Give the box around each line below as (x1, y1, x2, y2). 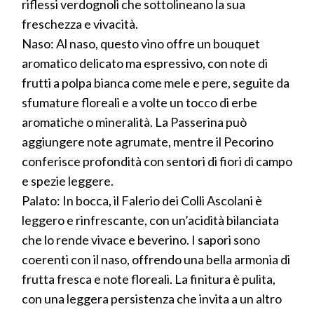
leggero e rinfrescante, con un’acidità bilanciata (22, 212, 279, 228)
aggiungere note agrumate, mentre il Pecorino (22, 133, 273, 149)
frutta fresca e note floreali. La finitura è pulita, (22, 271, 275, 287)
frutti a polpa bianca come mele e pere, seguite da (22, 74, 289, 90)
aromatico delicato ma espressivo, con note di (22, 55, 268, 71)
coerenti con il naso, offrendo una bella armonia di (22, 251, 290, 267)
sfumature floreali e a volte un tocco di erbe (22, 94, 257, 110)
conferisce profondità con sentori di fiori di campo (22, 153, 292, 169)
